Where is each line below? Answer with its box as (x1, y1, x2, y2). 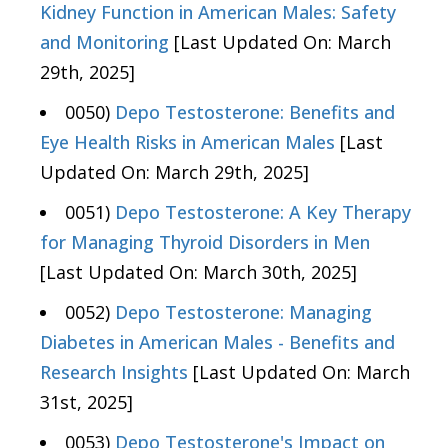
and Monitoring (40, 30, 169, 55)
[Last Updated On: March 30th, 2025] (40, 260, 357, 285)
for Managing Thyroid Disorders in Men (40, 230, 370, 255)
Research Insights (40, 360, 188, 385)
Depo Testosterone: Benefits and (115, 100, 395, 125)
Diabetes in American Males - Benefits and (40, 330, 395, 355)
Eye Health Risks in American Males (40, 130, 335, 155)
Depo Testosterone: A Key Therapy (115, 200, 411, 225)
